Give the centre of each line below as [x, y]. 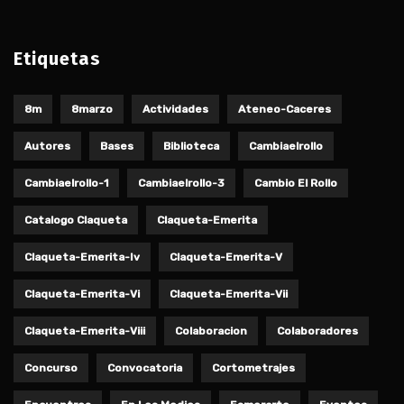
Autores [47, 147]
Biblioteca [191, 147]
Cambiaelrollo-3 [181, 184]
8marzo [92, 110]
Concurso [51, 368]
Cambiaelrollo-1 [66, 184]
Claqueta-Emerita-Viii [85, 331]
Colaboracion [211, 331]
